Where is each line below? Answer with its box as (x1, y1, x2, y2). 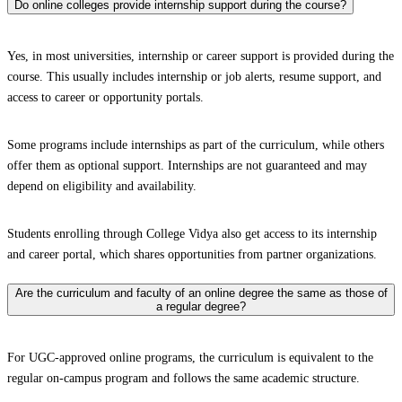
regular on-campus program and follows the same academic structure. (7, 371, 360, 385)
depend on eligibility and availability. (7, 179, 197, 194)
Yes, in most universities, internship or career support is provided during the (7, 49, 394, 64)
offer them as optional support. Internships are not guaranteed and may (7, 159, 367, 173)
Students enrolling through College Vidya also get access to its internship (7, 227, 377, 241)
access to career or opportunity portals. (7, 91, 204, 105)
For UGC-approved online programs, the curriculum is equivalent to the (7, 350, 373, 364)
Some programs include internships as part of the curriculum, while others (7, 138, 384, 153)
